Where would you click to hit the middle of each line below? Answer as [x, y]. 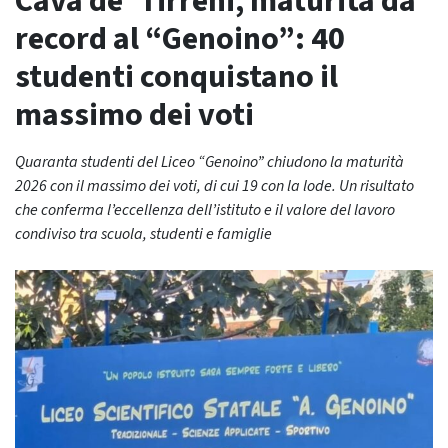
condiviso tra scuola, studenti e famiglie [143, 234]
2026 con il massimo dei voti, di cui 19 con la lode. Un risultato [214, 186]
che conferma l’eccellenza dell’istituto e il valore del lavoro [205, 210]
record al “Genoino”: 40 [180, 39]
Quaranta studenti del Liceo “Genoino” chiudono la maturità [209, 162]
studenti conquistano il [176, 77]
